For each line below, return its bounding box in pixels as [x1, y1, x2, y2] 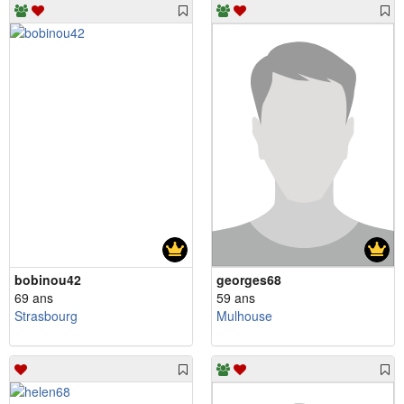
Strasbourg [14, 306, 78, 325]
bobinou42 [14, 270, 81, 289]
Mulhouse [216, 306, 272, 325]
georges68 [216, 270, 281, 289]
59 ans [216, 288, 255, 307]
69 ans [14, 288, 53, 307]
